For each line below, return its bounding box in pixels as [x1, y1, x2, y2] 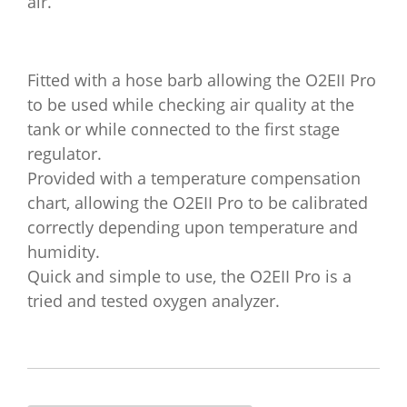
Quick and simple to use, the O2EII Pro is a [27, 265, 352, 287]
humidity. [27, 241, 100, 263]
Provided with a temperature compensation [27, 167, 361, 189]
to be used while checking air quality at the [27, 94, 354, 115]
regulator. [27, 143, 102, 164]
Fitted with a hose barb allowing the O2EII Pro [27, 69, 376, 91]
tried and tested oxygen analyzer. [27, 290, 280, 312]
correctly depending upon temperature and [27, 216, 358, 238]
